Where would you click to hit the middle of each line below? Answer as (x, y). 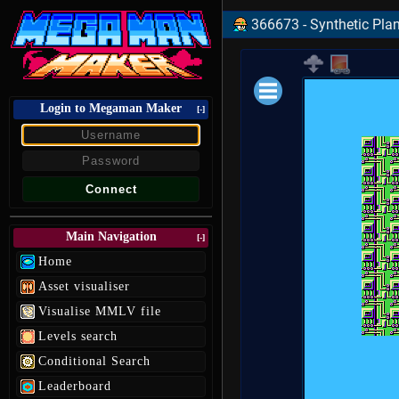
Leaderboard (75, 386)
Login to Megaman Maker (111, 108)
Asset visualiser (84, 286)
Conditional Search (94, 361)
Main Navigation (111, 236)
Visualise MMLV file (100, 311)
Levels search (78, 336)
